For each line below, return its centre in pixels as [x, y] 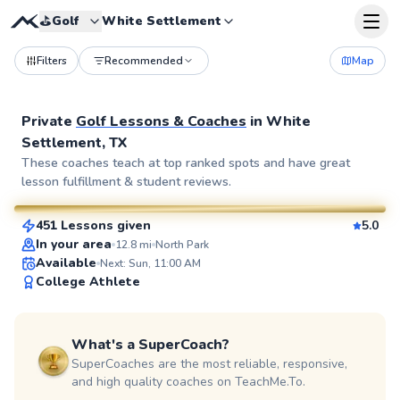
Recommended [144, 61]
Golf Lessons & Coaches [161, 121]
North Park [182, 244]
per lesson [120, 184]
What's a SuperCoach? [150, 345]
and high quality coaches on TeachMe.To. [188, 382]
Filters [52, 61]
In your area [74, 244]
